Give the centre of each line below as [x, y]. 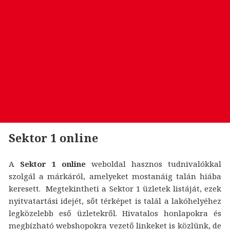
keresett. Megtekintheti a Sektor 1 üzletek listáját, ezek [115, 188]
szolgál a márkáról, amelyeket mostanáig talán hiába [115, 176]
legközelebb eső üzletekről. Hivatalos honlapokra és [115, 213]
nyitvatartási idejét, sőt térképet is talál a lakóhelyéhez [115, 200]
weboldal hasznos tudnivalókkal [154, 164]
